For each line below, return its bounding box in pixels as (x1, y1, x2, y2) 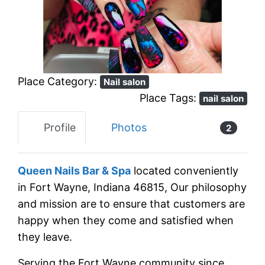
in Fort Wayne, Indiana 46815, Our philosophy (18, 181, 247, 194)
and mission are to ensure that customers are (18, 198, 245, 211)
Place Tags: (139, 91, 199, 104)
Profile (43, 121, 76, 134)
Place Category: (18, 75, 101, 88)
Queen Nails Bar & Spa (18, 164, 131, 177)
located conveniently (131, 164, 239, 177)
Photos (111, 121, 147, 134)
